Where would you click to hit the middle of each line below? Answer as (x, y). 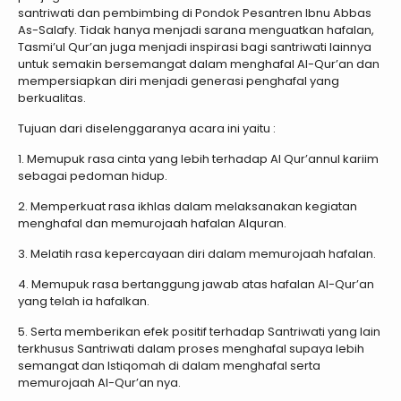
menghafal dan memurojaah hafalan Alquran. (152, 223)
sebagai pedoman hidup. (93, 176)
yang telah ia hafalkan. (84, 301)
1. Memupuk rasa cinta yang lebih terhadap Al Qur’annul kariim (198, 159)
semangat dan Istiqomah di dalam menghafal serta (169, 366)
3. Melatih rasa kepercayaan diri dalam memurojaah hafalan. (197, 254)
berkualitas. (52, 98)
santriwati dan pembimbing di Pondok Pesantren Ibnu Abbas (195, 13)
